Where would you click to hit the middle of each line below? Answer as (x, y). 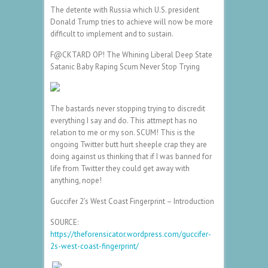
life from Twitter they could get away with (120, 168)
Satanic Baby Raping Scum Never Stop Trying (125, 66)
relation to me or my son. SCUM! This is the (123, 132)
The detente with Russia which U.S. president (125, 10)
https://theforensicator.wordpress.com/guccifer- (131, 234)
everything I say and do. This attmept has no (124, 120)
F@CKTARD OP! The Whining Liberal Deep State (131, 54)
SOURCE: (64, 222)
